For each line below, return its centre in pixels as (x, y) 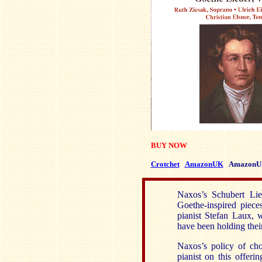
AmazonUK (204, 164)
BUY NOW (169, 145)
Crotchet (165, 164)
